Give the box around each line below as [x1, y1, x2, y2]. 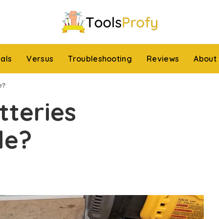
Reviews [147, 54, 179, 64]
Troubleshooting [68, 54, 132, 64]
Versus [26, 54, 54, 64]
